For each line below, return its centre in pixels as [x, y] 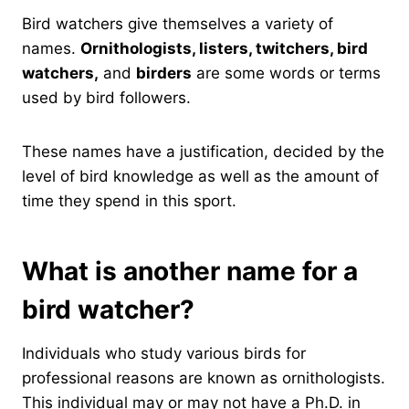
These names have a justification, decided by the [203, 151]
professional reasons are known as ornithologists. [204, 378]
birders [164, 73]
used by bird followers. [106, 97]
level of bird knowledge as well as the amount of [200, 176]
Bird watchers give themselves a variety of [178, 23]
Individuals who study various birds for [164, 353]
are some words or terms [286, 73]
